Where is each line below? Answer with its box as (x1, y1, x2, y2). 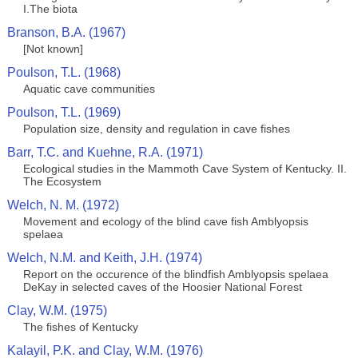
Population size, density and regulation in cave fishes (22, 122, 290, 135)
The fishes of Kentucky (22, 320, 138, 333)
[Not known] (22, 42, 83, 55)
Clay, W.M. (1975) (6, 304, 107, 317)
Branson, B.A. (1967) (6, 26, 125, 39)
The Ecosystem (22, 175, 101, 188)
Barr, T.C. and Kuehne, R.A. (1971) (6, 145, 203, 159)
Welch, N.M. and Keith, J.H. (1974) (6, 251, 202, 265)
